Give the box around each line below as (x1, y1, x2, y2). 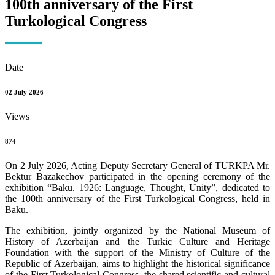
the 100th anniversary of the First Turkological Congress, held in (5, 193, 270, 204)
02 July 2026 (5, 88, 44, 96)
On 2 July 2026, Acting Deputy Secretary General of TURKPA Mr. (5, 160, 270, 171)
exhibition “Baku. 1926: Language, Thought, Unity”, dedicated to (5, 182, 270, 193)
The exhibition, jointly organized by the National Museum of (5, 225, 270, 236)
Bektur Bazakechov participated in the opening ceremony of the (5, 171, 270, 182)
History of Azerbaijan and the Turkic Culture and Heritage (5, 236, 270, 247)
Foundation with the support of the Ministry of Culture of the (5, 247, 270, 258)
